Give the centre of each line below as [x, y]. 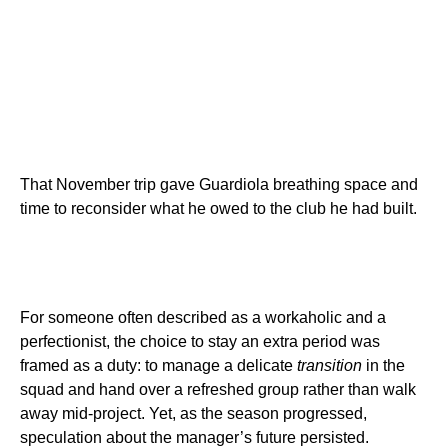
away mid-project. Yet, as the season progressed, [193, 414]
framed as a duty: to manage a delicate [158, 366]
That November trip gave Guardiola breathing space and [219, 185]
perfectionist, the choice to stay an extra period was [200, 342]
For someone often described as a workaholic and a [203, 318]
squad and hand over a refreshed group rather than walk [218, 390]
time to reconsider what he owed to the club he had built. [218, 209]
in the [383, 366]
